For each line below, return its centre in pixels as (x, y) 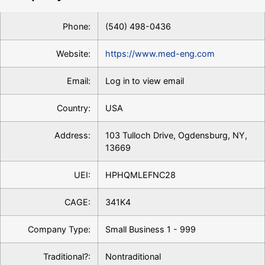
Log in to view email (145, 81)
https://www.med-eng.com (160, 54)
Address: (72, 135)
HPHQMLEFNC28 (140, 175)
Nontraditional (133, 256)
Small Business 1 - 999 (151, 229)
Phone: (77, 26)
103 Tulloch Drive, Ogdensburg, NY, (176, 135)
